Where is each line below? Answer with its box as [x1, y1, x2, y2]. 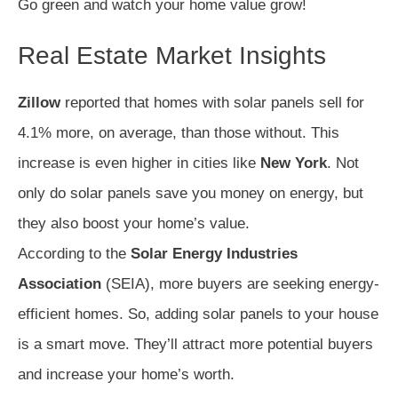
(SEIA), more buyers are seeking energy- [101, 275, 379, 293]
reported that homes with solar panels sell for [60, 94, 364, 112]
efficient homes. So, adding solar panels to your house [18, 306, 378, 323]
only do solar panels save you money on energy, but [18, 185, 363, 203]
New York [260, 155, 327, 172]
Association [18, 275, 101, 293]
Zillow [18, 94, 60, 112]
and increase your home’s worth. [18, 366, 235, 384]
